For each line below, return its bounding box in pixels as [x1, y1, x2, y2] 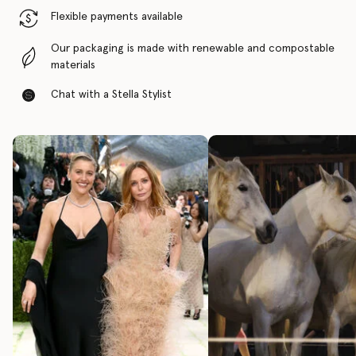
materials [51, 60, 95, 71]
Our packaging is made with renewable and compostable [51, 43, 335, 54]
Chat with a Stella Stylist [51, 89, 172, 100]
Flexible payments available [51, 11, 183, 22]
